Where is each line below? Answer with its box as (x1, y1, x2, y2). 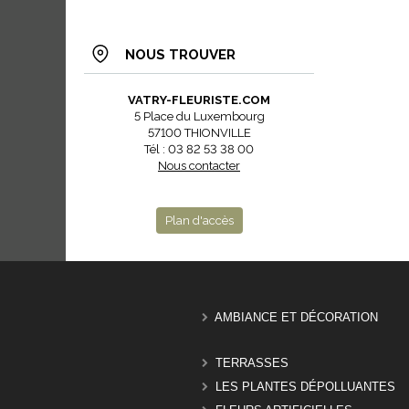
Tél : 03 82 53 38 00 (144, 142, 254, 156)
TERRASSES (215, 356, 288, 371)
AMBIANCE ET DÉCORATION (215, 310, 378, 325)
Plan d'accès (164, 214, 234, 227)
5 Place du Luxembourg (133, 110, 265, 123)
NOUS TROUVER (125, 47, 236, 63)
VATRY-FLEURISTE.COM (128, 93, 270, 107)
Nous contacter (158, 159, 240, 173)
